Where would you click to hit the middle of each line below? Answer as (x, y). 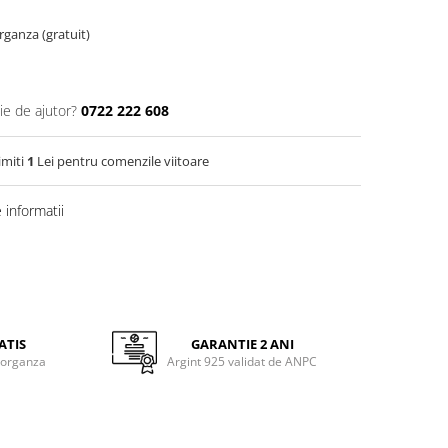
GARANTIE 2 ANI (242, 344)
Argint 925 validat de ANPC (242, 361)
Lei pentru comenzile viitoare (121, 161)
